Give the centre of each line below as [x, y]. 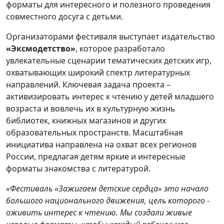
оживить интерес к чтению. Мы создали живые [99, 213]
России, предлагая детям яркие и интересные [96, 157]
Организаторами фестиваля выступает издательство [110, 37]
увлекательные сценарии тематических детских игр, [109, 61]
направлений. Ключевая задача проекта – [88, 85]
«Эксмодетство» [41, 49]
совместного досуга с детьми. [64, 17]
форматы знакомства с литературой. [78, 169]
